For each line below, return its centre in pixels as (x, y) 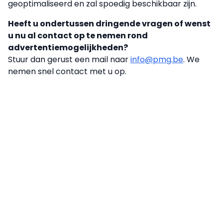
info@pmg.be (157, 59)
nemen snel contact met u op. (67, 71)
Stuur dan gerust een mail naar (69, 59)
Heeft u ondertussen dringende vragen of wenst (109, 24)
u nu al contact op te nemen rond (78, 36)
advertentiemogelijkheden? (68, 48)
